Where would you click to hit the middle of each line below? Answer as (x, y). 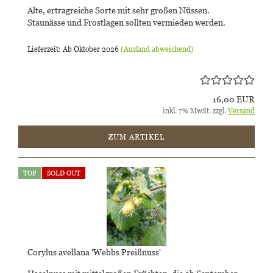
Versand (241, 111)
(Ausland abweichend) (157, 49)
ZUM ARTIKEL (136, 137)
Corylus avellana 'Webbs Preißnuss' (94, 252)
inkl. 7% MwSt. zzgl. (195, 111)
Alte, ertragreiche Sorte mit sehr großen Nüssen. (119, 10)
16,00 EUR (234, 99)
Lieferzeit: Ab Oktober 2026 (73, 49)
